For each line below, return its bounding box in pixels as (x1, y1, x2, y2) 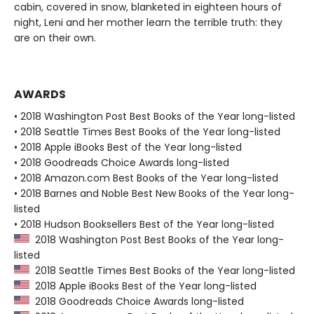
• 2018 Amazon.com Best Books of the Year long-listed (14, 171, 278, 186)
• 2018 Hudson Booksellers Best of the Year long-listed (14, 217, 274, 232)
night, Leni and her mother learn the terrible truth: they (14, 15, 282, 30)
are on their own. (14, 31, 96, 46)
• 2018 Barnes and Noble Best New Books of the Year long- (14, 186, 294, 201)
